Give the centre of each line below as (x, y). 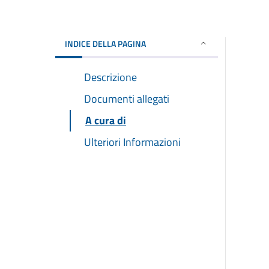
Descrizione (110, 77)
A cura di (106, 120)
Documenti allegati (127, 98)
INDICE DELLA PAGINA (105, 43)
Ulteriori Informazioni (132, 142)
